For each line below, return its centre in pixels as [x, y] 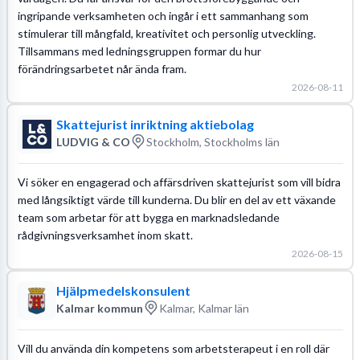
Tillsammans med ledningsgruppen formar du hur [139, 51]
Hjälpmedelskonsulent [123, 290]
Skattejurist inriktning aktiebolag [155, 124]
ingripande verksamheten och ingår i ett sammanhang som [163, 15]
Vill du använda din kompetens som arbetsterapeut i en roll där [173, 348]
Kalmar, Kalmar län [204, 308]
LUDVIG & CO [93, 141]
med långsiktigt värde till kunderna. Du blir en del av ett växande [176, 199]
